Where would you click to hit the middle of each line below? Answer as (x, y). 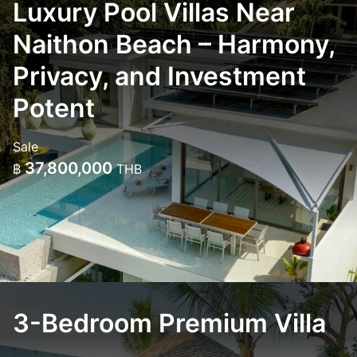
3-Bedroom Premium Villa (169, 323)
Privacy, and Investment (159, 76)
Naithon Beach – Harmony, (174, 44)
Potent (54, 108)
